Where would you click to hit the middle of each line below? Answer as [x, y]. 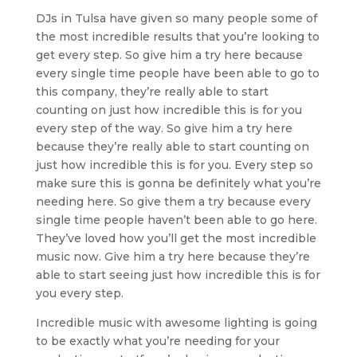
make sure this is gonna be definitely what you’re [178, 183]
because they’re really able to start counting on [172, 146]
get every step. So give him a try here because [169, 55]
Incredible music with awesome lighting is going [176, 322]
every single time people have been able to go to [177, 73]
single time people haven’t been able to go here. [176, 220]
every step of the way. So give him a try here [164, 128]
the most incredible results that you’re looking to [177, 36]
